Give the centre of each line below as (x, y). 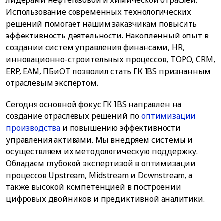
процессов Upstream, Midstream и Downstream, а (99, 175)
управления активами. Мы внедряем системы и (100, 140)
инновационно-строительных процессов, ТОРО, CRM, (110, 59)
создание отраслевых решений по (74, 116)
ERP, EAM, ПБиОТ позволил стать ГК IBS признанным (109, 71)
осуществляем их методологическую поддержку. (102, 152)
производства (33, 128)
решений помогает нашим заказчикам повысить (102, 24)
